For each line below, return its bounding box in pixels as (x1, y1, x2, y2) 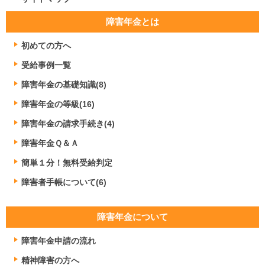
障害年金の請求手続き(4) (21, 118, 115, 128)
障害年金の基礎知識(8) (21, 79, 106, 89)
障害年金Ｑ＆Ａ (21, 138, 79, 148)
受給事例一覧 (21, 60, 71, 70)
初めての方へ (21, 40, 71, 50)
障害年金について (97, 211, 168, 222)
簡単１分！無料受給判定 (21, 157, 112, 167)
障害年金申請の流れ (21, 235, 96, 245)
